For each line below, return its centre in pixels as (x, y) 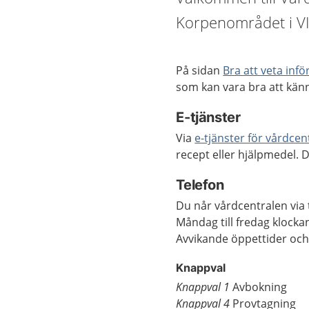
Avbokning (259, 287)
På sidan (200, 70)
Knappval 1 (203, 287)
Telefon (200, 185)
